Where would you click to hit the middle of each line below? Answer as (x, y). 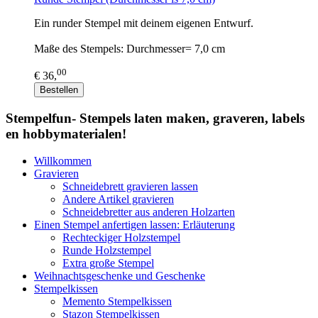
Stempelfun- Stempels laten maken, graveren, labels (155, 118)
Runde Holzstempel (107, 251)
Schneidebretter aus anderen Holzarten (149, 212)
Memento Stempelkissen (117, 302)
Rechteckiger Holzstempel (121, 238)
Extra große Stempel (108, 263)
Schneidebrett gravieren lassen (130, 187)
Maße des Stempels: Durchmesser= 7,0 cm (130, 48)
